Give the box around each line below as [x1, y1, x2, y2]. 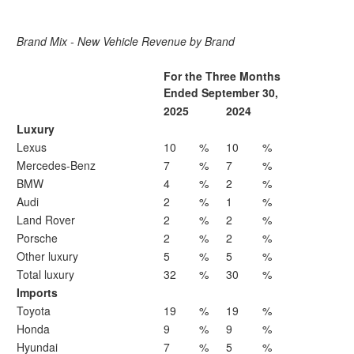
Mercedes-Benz [17, 157, 96, 173]
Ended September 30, [164, 85, 278, 100]
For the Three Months [164, 68, 281, 84]
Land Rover [17, 212, 75, 228]
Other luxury [17, 248, 78, 264]
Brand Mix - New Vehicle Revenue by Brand [17, 33, 235, 49]
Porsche [17, 230, 58, 246]
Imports [17, 284, 58, 300]
